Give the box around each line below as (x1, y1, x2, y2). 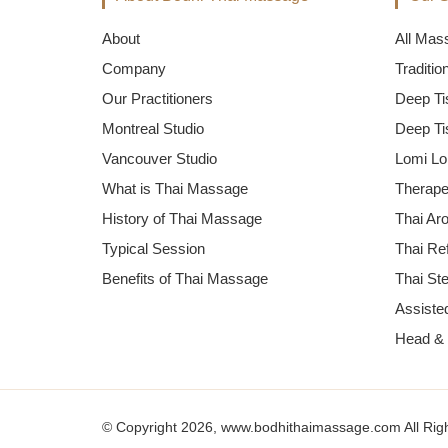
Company (102, 60, 166, 77)
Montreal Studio (102, 120, 204, 137)
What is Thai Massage (102, 180, 248, 197)
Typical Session (102, 240, 205, 257)
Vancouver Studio (102, 150, 217, 167)
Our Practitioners (102, 90, 213, 107)
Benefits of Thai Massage (102, 270, 268, 287)
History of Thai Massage (102, 210, 262, 227)
